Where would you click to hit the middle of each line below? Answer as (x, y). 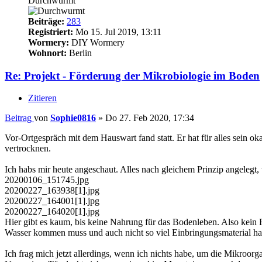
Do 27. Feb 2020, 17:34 (150, 118)
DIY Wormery (97, 42)
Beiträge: (46, 21)
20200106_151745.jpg (47, 180)
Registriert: (51, 32)
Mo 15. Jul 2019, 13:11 (117, 32)
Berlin (79, 53)
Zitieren (42, 98)
